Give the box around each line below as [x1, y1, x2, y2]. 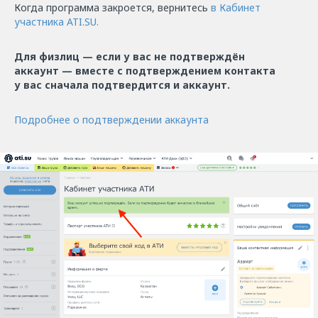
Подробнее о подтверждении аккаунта [14, 112, 209, 126]
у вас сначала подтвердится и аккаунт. [14, 77, 230, 92]
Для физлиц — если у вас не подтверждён [14, 49, 245, 63]
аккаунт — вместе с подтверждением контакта [14, 63, 275, 77]
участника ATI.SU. [14, 14, 99, 28]
